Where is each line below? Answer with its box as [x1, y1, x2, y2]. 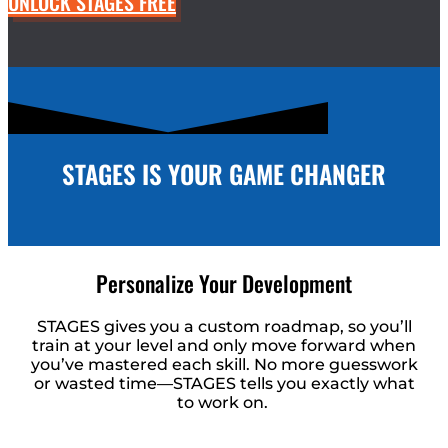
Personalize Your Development [96, 267, 352, 300]
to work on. [176, 393, 272, 413]
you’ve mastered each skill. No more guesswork [30, 355, 418, 375]
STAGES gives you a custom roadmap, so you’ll [36, 317, 412, 337]
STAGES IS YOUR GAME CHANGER [62, 155, 386, 193]
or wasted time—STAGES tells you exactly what [33, 374, 415, 394]
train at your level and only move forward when [32, 336, 416, 356]
